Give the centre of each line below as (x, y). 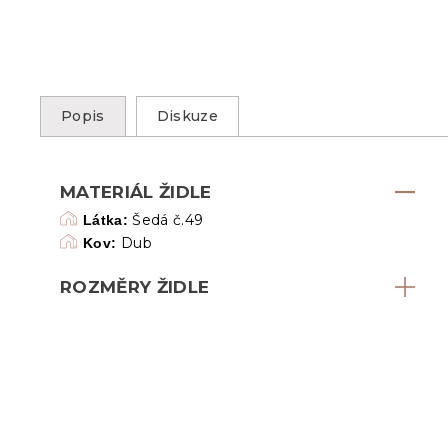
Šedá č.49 (166, 219)
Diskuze (187, 115)
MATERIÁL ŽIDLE (136, 191)
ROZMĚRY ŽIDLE (135, 286)
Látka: (106, 219)
